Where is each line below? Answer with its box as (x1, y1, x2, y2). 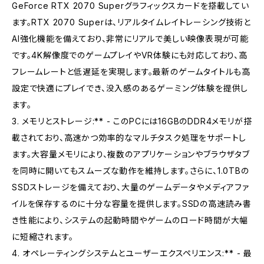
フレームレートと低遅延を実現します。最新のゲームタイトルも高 (12, 66, 250, 77)
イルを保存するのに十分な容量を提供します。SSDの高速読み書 (12, 198, 252, 209)
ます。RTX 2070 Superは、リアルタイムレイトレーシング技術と (12, 16, 251, 27)
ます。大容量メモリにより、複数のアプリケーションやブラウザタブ (12, 148, 250, 159)
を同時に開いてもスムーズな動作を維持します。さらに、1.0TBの (12, 165, 249, 176)
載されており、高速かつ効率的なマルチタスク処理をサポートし (12, 132, 247, 143)
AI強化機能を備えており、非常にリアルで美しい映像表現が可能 (12, 33, 249, 44)
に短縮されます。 (12, 231, 74, 242)
